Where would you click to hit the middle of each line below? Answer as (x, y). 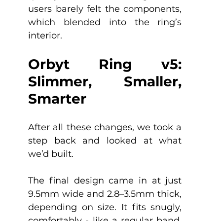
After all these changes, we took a (105, 127)
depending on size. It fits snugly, (105, 207)
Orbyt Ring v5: (105, 64)
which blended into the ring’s (105, 22)
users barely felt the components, (105, 9)
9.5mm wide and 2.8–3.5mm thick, (105, 194)
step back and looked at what (105, 140)
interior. (45, 35)
